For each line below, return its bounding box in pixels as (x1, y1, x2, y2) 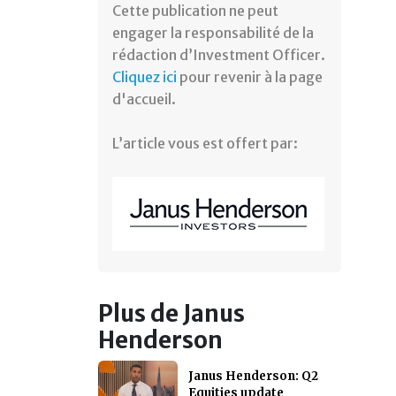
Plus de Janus (98, 300, 245, 328)
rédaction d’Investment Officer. (112, 46, 325, 64)
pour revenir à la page (177, 68, 323, 86)
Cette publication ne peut (112, 2, 278, 19)
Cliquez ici (112, 68, 177, 86)
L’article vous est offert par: (112, 134, 301, 152)
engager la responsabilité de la (112, 24, 314, 42)
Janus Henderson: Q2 (188, 369, 318, 384)
